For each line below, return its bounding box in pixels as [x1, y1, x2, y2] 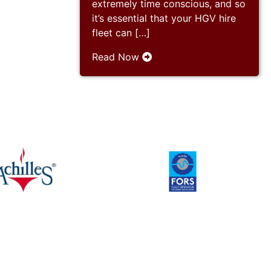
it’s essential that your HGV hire [92, 11, 236, 24]
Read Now [92, 50, 142, 63]
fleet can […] [92, 26, 150, 39]
